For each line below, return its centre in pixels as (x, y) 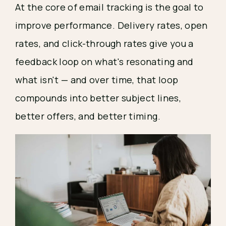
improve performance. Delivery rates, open (111, 25)
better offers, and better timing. (89, 116)
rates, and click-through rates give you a (104, 44)
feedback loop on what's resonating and (104, 62)
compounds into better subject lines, (98, 98)
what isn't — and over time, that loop (97, 80)
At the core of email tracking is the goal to (109, 7)
